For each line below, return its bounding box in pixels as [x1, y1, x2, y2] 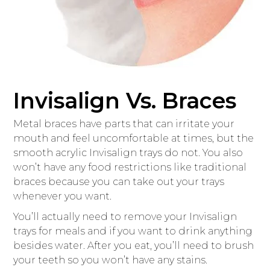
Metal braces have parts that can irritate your [13, 118, 235, 130]
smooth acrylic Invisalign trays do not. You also [13, 146, 243, 159]
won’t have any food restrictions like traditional [13, 161, 247, 173]
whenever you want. [13, 190, 112, 202]
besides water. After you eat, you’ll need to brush [13, 239, 254, 251]
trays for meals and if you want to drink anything [13, 225, 253, 237]
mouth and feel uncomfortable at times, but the [13, 132, 254, 144]
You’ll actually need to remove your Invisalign [13, 210, 237, 222]
